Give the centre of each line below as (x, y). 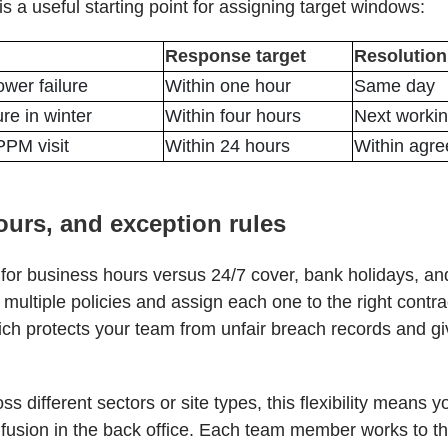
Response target (236, 56)
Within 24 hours (228, 146)
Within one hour (228, 86)
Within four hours (233, 116)
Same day (395, 86)
